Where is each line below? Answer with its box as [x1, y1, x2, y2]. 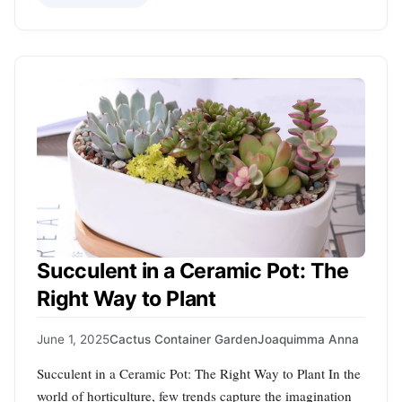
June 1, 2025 [37, 331, 109, 346]
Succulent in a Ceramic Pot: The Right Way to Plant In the [37, 363, 361, 382]
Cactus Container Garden [109, 331, 258, 346]
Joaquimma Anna [258, 331, 359, 346]
